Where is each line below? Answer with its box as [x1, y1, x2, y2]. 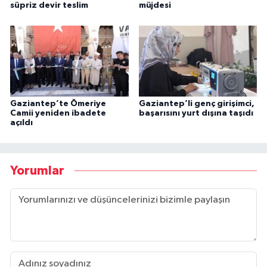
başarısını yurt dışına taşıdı [138, 109, 253, 118]
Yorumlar [10, 164, 64, 177]
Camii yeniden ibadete [10, 109, 106, 118]
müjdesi [138, 1, 171, 10]
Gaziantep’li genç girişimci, [138, 100, 254, 108]
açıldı [10, 119, 33, 128]
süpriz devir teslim [10, 1, 88, 10]
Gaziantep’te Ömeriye [10, 100, 106, 108]
